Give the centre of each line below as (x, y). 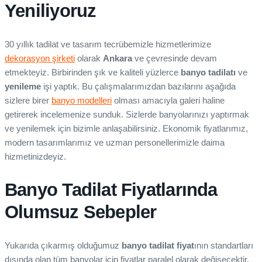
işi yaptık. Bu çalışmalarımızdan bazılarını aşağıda (138, 87)
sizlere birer (28, 101)
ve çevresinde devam (175, 58)
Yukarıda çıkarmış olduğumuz (63, 246)
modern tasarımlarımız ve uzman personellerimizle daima (115, 143)
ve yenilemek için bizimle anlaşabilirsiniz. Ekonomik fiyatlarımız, (126, 129)
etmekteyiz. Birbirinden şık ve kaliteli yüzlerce (93, 73)
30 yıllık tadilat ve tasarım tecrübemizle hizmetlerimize (108, 44)
